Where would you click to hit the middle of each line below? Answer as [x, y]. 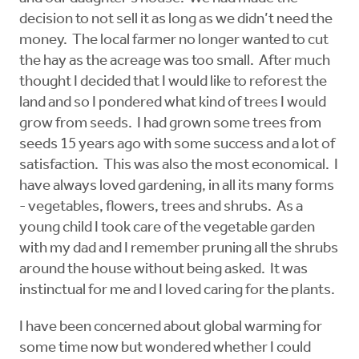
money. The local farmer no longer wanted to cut [174, 41]
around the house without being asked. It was [163, 270]
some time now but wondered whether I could [165, 349]
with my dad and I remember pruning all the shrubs [179, 249]
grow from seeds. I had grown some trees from [170, 124]
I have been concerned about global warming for [171, 328]
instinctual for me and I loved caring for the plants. [177, 291]
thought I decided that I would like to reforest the [173, 83]
